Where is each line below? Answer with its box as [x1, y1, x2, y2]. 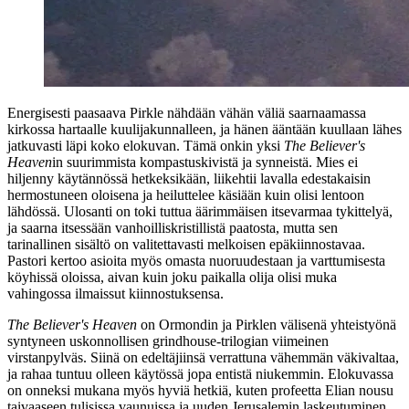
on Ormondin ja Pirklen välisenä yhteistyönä [137, 316, 396, 332]
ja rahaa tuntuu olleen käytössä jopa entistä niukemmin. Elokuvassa [7, 365, 393, 382]
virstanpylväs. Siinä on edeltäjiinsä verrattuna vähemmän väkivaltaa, [7, 349, 399, 365]
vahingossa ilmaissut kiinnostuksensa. [7, 285, 224, 301]
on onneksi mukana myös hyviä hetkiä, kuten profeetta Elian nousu [7, 382, 393, 398]
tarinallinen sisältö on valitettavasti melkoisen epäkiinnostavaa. [7, 236, 365, 252]
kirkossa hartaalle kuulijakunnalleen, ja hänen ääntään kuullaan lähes [7, 121, 402, 137]
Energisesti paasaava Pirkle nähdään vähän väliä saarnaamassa [7, 104, 366, 121]
